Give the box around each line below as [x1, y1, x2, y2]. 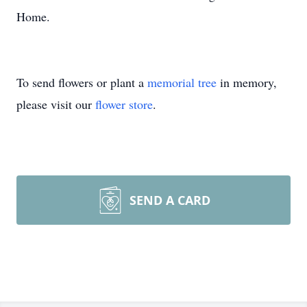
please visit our [16, 96, 95, 112]
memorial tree [147, 74, 217, 90]
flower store [95, 96, 153, 112]
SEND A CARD [130, 192, 210, 208]
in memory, [217, 74, 277, 90]
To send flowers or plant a [16, 74, 147, 90]
